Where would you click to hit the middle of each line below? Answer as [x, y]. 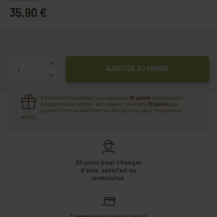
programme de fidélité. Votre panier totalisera [94, 104]
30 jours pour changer [108, 162]
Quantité [24, 62]
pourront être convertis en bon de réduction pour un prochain [111, 110]
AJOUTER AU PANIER [138, 69]
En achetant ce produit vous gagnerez [85, 98]
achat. [29, 117]
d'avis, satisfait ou [108, 170]
